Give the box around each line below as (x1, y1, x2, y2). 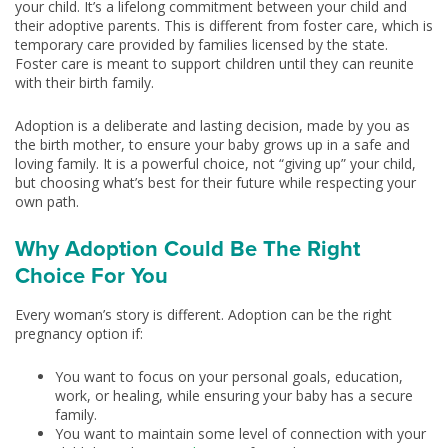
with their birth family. (15, 73, 154, 92)
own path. (15, 192, 79, 211)
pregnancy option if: (15, 324, 143, 343)
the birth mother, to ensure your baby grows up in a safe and (15, 135, 410, 154)
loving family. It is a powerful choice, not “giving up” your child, (15, 154, 416, 173)
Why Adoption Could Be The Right (15, 232, 360, 264)
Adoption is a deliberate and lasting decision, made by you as (15, 116, 410, 135)
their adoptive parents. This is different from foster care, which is (15, 16, 433, 35)
